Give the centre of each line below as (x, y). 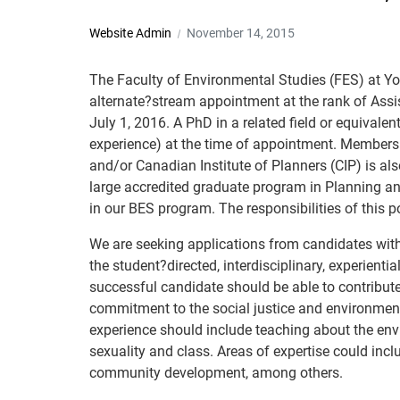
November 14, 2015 (241, 33)
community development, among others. (216, 373)
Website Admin (130, 33)
